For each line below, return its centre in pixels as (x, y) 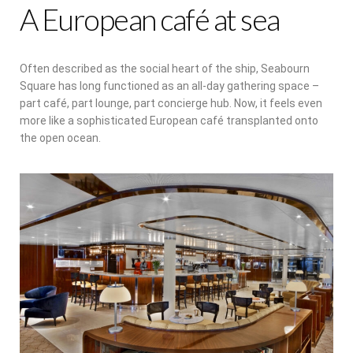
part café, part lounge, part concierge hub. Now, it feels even (171, 104)
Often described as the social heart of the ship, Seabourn (165, 69)
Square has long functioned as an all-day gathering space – (169, 86)
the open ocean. (60, 138)
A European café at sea (150, 20)
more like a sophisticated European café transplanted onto (169, 121)
